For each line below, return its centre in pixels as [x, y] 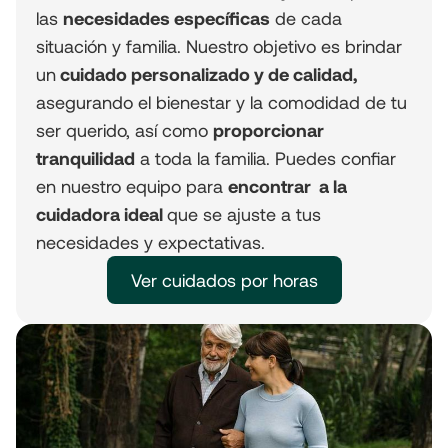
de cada [306, 18]
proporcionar [268, 130]
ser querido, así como [124, 130]
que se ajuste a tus [244, 214]
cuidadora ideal [101, 214]
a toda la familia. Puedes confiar [265, 158]
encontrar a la [287, 186]
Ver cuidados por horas [224, 280]
